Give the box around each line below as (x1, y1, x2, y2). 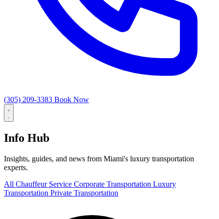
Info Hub (4, 131, 49, 144)
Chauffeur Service (16, 179, 74, 188)
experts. (4, 163, 28, 172)
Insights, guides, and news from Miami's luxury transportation (4, 154, 194, 163)
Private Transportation (50, 188, 118, 197)
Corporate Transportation (74, 179, 153, 188)
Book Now (54, 95, 89, 104)
